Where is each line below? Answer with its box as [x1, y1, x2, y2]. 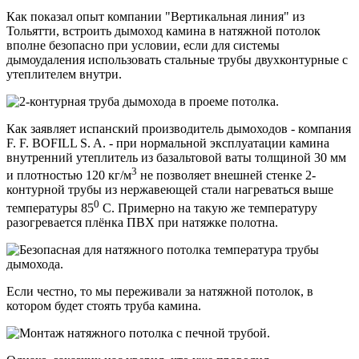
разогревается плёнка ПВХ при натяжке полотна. [6, 215, 278, 229]
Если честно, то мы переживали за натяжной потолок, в [6, 284, 313, 298]
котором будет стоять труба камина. [6, 298, 201, 313]
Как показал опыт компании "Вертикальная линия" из [6, 9, 305, 23]
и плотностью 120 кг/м [6, 168, 131, 183]
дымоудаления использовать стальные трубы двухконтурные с [6, 52, 348, 67]
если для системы [184, 38, 280, 52]
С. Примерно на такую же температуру [99, 200, 317, 215]
